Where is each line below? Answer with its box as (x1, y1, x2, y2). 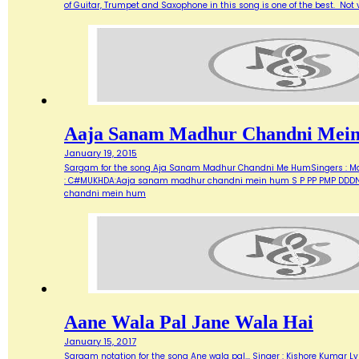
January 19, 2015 (64, 146, 137, 159)
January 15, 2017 (64, 334, 136, 348)
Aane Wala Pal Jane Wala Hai (64, 311, 313, 333)
